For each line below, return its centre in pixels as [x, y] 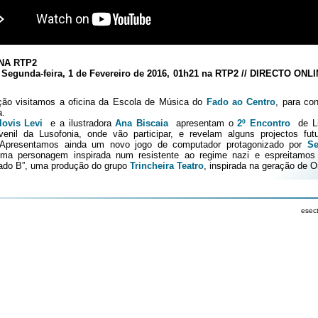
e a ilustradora [79, 123]
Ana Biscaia [142, 123]
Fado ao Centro [241, 102]
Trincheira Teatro [166, 166]
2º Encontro [264, 123]
